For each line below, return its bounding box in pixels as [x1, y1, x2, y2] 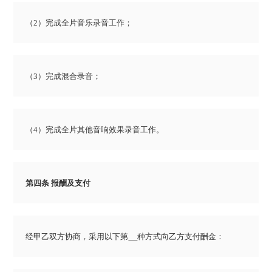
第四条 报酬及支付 [25, 178, 91, 188]
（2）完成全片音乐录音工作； [25, 18, 133, 28]
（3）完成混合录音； [25, 72, 101, 81]
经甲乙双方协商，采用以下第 [25, 232, 129, 242]
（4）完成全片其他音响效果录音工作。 [25, 125, 165, 135]
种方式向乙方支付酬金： [137, 232, 225, 242]
